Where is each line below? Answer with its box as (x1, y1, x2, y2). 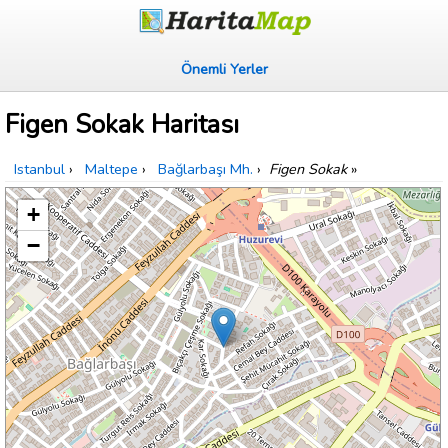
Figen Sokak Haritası (5, 107, 239, 143)
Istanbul (14, 159, 65, 180)
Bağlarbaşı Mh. (158, 159, 253, 180)
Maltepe (85, 159, 138, 180)
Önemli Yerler (180, 59, 268, 79)
